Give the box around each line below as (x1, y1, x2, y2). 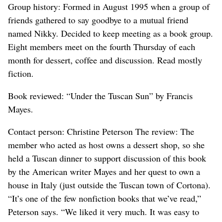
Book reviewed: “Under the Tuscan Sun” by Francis (8, 89, 193, 102)
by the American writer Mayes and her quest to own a (8, 165, 200, 177)
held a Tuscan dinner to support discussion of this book (8, 152, 206, 164)
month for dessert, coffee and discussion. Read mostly (8, 54, 202, 66)
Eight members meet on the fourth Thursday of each (8, 40, 195, 53)
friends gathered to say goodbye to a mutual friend (8, 13, 188, 26)
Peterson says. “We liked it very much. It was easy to (8, 205, 199, 218)
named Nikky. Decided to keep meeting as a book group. (8, 27, 213, 39)
